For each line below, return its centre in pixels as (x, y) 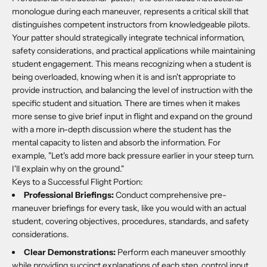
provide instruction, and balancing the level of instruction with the (132, 90)
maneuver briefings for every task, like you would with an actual (129, 208)
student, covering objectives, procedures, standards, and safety (130, 221)
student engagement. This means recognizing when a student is (132, 63)
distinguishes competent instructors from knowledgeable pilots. (131, 24)
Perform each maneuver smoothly (181, 252)
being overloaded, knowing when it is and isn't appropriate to (124, 77)
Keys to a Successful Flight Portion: (77, 181)
